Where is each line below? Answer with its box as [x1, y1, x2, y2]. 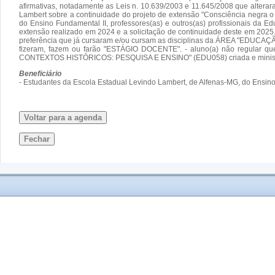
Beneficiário [19, 69, 61, 78]
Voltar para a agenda [24, 112, 102, 122]
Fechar [24, 134, 50, 144]
